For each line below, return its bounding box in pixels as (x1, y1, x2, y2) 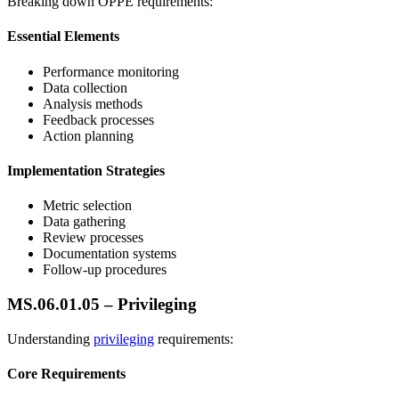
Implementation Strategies (7, 162, 165, 178)
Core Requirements (7, 365, 126, 381)
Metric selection (43, 198, 132, 214)
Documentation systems (43, 246, 176, 262)
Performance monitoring (43, 63, 179, 79)
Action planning (43, 127, 134, 143)
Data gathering (43, 214, 126, 230)
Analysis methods (43, 95, 142, 111)
